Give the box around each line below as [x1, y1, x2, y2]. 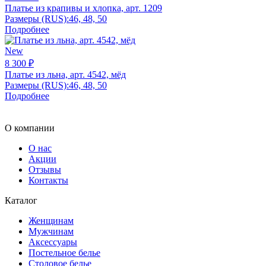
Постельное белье [28, 247, 100, 258]
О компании [5, 122, 55, 133]
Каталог [5, 195, 37, 205]
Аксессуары [28, 236, 77, 247]
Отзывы [28, 164, 61, 175]
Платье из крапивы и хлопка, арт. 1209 [5, 2, 162, 13]
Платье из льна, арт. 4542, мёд [5, 69, 126, 80]
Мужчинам [28, 226, 74, 236]
